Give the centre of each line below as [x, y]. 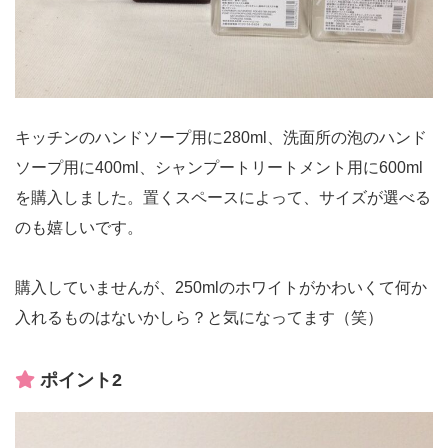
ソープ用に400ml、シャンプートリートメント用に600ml [219, 167]
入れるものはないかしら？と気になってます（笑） [199, 317]
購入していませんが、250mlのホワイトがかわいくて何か [221, 287]
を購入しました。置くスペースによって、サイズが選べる [223, 197]
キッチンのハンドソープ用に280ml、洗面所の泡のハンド [221, 137]
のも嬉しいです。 [79, 227]
